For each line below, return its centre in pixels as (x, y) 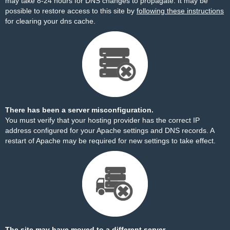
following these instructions (180, 11)
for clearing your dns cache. (50, 21)
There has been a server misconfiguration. (79, 110)
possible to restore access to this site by (71, 11)
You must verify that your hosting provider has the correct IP (102, 120)
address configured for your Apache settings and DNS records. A (110, 130)
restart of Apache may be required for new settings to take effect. (110, 141)
